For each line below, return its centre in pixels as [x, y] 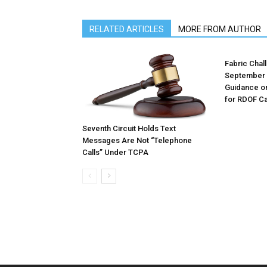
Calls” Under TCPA [115, 152]
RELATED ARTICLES [127, 29]
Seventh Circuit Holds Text [129, 128]
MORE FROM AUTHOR [220, 29]
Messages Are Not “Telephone [137, 140]
